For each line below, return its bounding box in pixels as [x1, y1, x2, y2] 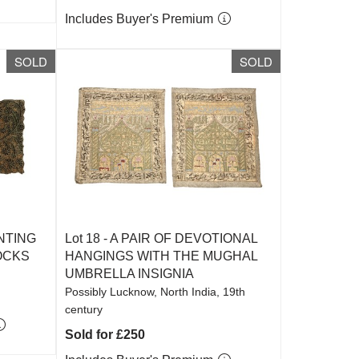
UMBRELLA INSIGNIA [65, 267, 195, 280]
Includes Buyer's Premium [65, 12, 217, 26]
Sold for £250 [65, 328, 146, 341]
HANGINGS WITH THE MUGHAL [65, 249, 258, 263]
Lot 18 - [65, 232, 111, 245]
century [65, 303, 103, 316]
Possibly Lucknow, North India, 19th [65, 285, 246, 298]
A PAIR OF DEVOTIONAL [110, 232, 258, 245]
